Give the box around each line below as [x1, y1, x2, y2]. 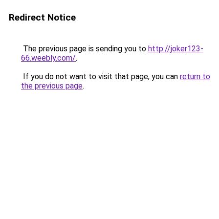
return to [180, 72, 210, 81]
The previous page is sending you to [21, 44, 148, 53]
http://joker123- [148, 44, 203, 53]
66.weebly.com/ [21, 53, 76, 63]
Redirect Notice [9, 12, 76, 23]
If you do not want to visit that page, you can [21, 72, 180, 81]
